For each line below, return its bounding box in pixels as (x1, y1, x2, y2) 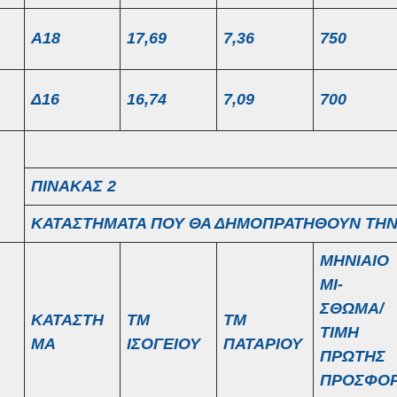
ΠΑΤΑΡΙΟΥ (223, 335, 302, 353)
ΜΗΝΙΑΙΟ (320, 252, 389, 269)
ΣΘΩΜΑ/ (320, 300, 384, 317)
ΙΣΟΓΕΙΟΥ (127, 335, 200, 353)
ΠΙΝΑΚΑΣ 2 (31, 177, 116, 195)
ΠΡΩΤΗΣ (320, 347, 385, 365)
